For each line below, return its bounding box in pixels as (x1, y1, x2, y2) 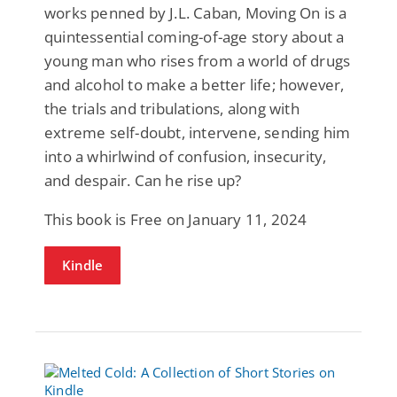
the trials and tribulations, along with (44, 97, 300, 119)
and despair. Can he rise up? (44, 169, 242, 191)
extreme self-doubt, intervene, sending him (44, 121, 351, 143)
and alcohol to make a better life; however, (44, 74, 345, 95)
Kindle (62, 255, 103, 274)
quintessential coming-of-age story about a (44, 26, 345, 47)
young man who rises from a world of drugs (44, 50, 351, 71)
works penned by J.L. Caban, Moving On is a (44, 2, 347, 23)
